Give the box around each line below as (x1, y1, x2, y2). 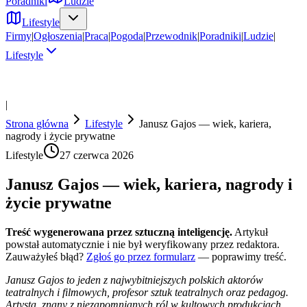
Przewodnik (145, 30, 197, 42)
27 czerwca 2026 (60, 149, 134, 161)
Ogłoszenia (34, 30, 82, 42)
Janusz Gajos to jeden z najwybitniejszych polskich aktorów (5, 273, 263, 286)
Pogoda (110, 30, 143, 42)
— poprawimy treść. (198, 250, 286, 262)
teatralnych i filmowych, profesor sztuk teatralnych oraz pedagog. (5, 286, 288, 298)
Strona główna (5, 118, 69, 130)
